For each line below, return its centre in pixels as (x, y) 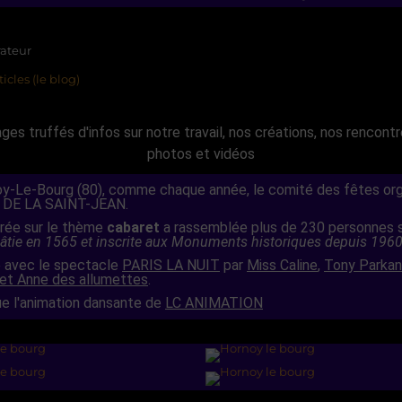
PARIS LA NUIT (171, 266)
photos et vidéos (201, 154)
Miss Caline (282, 266)
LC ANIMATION (214, 303)
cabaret (133, 228)
